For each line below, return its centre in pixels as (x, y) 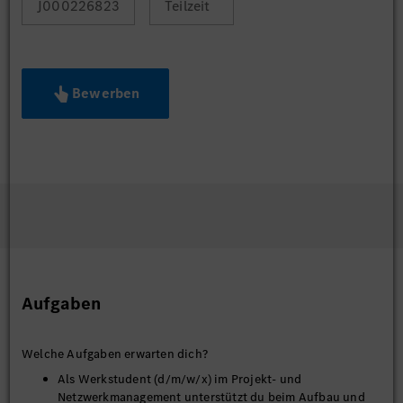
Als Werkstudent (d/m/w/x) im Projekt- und (180, 379)
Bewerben (106, 93)
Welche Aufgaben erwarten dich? (115, 354)
